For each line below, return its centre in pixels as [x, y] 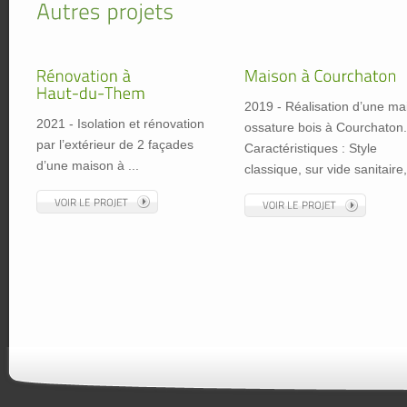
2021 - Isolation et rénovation [120, 124]
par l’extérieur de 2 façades [115, 145]
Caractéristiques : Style [311, 148]
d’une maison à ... [88, 166]
